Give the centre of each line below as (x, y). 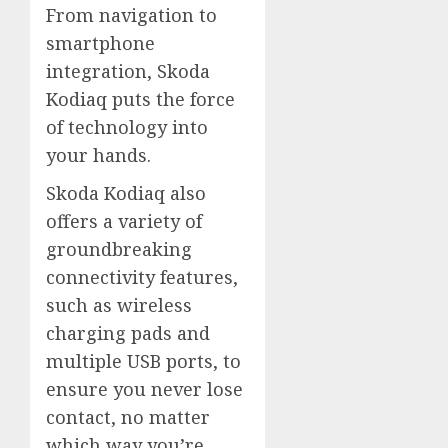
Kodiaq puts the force (140, 99)
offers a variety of (124, 221)
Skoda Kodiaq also (126, 193)
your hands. (98, 155)
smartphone (100, 43)
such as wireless (119, 305)
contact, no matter (128, 417)
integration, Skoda (128, 71)
